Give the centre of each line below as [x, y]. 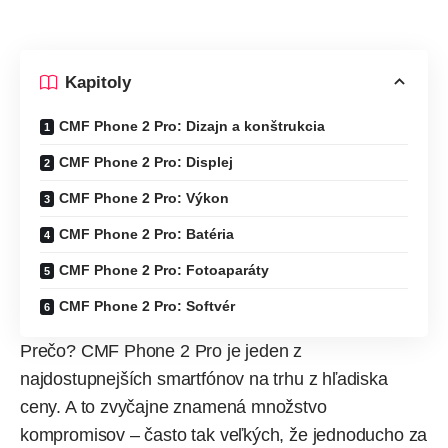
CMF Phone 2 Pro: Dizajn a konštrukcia [192, 126]
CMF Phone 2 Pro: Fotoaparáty [164, 270]
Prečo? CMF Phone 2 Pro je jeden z [161, 351]
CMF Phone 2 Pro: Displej [146, 162]
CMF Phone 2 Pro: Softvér [147, 306]
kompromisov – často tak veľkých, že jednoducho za [224, 435]
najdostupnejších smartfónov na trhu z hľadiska [204, 379]
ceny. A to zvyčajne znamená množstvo [173, 407]
